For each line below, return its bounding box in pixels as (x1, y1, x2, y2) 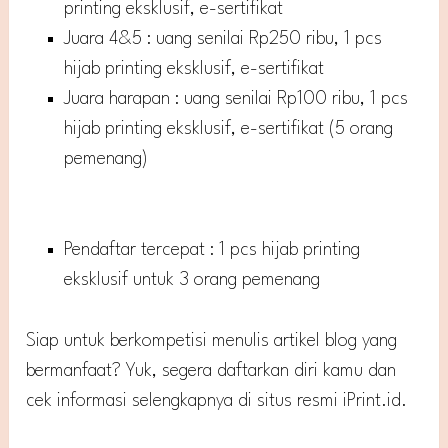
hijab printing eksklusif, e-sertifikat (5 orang (64, 119, 394, 138)
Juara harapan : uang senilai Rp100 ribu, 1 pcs (64, 89, 409, 108)
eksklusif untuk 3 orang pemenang (64, 270, 321, 289)
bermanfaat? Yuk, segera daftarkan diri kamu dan (26, 362, 397, 381)
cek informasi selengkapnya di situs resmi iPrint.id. (26, 392, 408, 411)
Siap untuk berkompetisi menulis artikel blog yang (26, 332, 398, 351)
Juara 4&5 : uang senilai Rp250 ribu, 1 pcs (64, 29, 383, 48)
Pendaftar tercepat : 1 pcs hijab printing (64, 240, 361, 259)
